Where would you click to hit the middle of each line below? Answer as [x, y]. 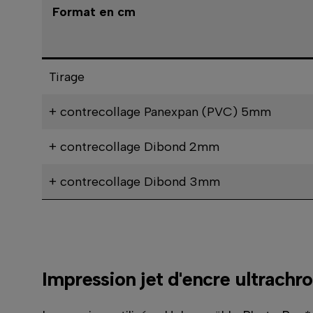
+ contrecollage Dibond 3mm [134, 182]
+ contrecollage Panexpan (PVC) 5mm [160, 112]
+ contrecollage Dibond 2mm [134, 147]
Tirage [66, 77]
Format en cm [94, 12]
